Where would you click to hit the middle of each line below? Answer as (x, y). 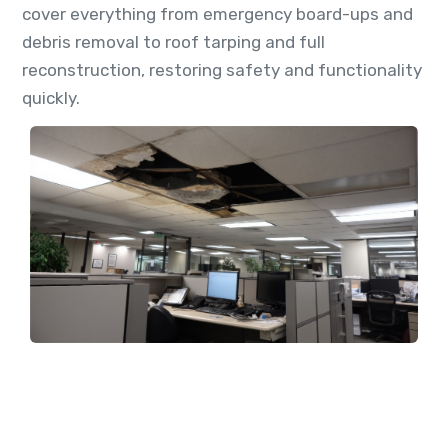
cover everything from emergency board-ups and (217, 13)
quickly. (51, 97)
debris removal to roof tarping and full (173, 41)
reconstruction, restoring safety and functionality (222, 69)
